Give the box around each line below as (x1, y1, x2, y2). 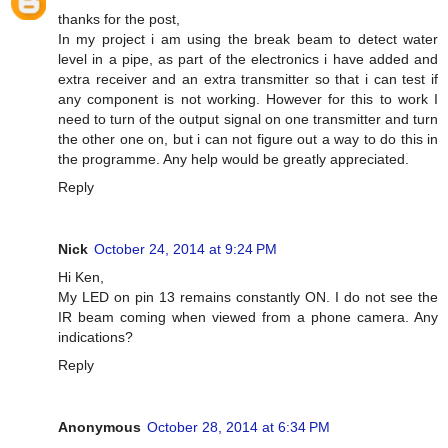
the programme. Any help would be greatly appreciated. (58, 150, 409, 167)
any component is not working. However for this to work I (58, 90, 438, 107)
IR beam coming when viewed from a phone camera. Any (58, 308, 438, 325)
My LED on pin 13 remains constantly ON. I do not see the (58, 288, 438, 305)
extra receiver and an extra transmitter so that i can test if (58, 70, 438, 87)
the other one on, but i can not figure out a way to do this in (58, 130, 438, 147)
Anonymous (58, 418, 141, 435)
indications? (58, 328, 133, 345)
